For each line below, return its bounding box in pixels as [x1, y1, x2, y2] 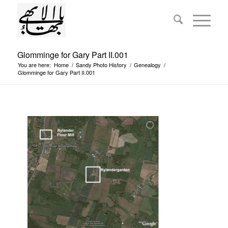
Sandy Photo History [75, 61, 127, 69]
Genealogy [133, 61, 161, 69]
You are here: [17, 61, 51, 69]
